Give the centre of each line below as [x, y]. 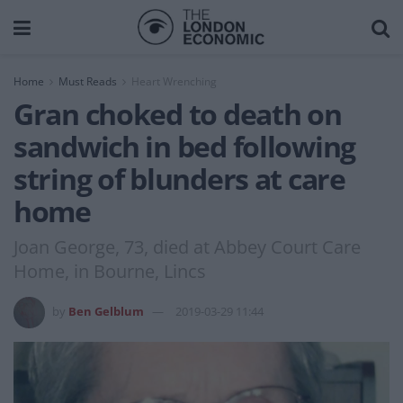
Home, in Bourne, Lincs [110, 271]
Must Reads [88, 81]
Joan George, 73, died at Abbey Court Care [187, 246]
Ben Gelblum [106, 311]
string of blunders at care [179, 179]
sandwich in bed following [184, 146]
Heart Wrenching [174, 81]
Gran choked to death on [178, 114]
